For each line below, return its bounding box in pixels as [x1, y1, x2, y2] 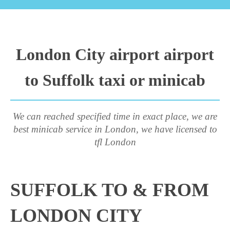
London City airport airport [16, 45, 214, 64]
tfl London [94, 137, 136, 147]
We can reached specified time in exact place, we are [13, 111, 217, 122]
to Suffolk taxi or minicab [25, 71, 205, 89]
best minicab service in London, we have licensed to [13, 124, 217, 135]
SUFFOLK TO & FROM [10, 180, 209, 200]
